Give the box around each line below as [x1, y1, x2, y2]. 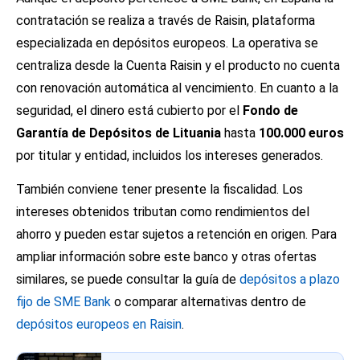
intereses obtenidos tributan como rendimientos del [16, 203, 309, 219]
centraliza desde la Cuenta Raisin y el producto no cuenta [16, 57, 340, 73]
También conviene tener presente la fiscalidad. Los [16, 181, 303, 197]
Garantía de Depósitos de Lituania [16, 125, 221, 141]
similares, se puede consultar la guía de [16, 271, 239, 287]
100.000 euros [259, 125, 344, 141]
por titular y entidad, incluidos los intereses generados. [16, 147, 323, 163]
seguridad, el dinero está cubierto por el [16, 102, 243, 118]
